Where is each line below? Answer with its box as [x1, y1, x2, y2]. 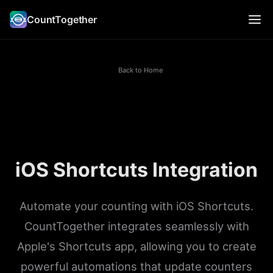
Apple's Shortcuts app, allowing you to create [16, 239, 257, 253]
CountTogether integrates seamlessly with [24, 219, 249, 233]
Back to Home [118, 65, 163, 74]
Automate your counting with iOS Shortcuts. [19, 199, 253, 213]
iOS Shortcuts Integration [15, 157, 258, 182]
